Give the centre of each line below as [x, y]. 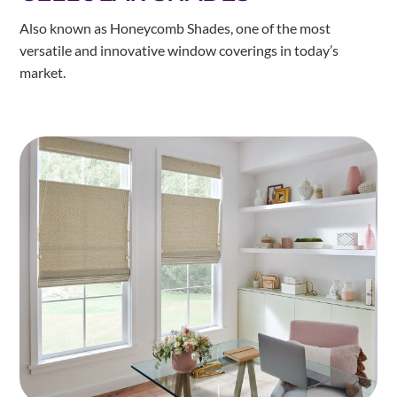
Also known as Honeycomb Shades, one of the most [175, 27]
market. [43, 72]
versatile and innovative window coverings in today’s [179, 50]
